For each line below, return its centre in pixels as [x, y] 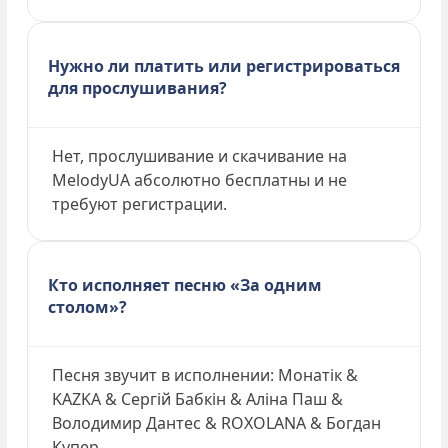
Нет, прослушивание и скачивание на [199, 155]
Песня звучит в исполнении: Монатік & [205, 374]
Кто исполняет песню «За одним [185, 284]
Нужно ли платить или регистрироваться [224, 65]
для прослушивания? [137, 87]
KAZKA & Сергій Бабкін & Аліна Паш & [197, 398]
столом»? [87, 306]
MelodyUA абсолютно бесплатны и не [199, 179]
